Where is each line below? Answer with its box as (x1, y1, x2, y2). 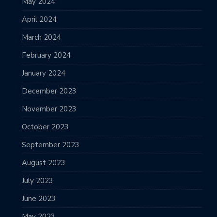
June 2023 (22, 193, 56, 203)
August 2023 (22, 157, 65, 168)
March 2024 (22, 32, 61, 42)
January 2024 (22, 68, 65, 78)
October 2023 (22, 122, 69, 132)
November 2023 (22, 104, 77, 114)
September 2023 (22, 139, 79, 150)
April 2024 (22, 14, 57, 24)
